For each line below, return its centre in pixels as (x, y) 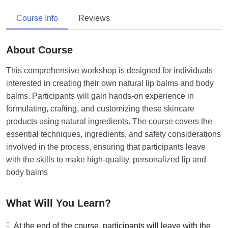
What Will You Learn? (59, 203)
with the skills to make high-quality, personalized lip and (106, 159)
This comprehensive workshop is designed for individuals (109, 70)
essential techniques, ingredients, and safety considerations (113, 134)
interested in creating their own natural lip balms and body (110, 83)
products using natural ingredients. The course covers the (109, 121)
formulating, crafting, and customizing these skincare (100, 108)
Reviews (94, 18)
